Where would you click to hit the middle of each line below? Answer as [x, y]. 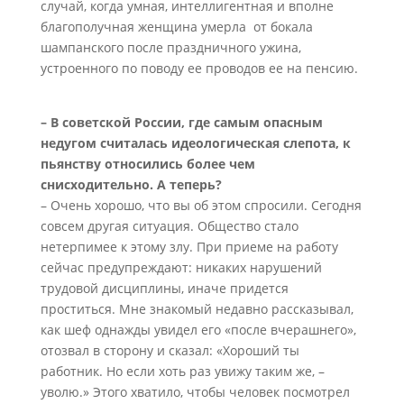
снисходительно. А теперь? [131, 184]
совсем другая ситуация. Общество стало [169, 226]
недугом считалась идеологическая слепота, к [195, 143]
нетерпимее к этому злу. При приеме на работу [189, 247]
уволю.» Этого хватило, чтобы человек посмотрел [195, 392]
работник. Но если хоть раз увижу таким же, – [182, 371]
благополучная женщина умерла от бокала [176, 27]
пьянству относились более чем [147, 164]
